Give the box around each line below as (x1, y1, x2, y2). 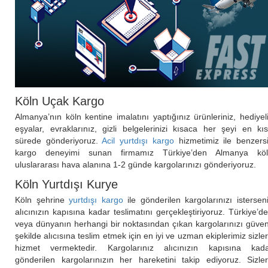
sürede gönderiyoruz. (15, 136, 102, 146)
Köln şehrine (15, 195, 69, 205)
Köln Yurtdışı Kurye (15, 178, 118, 191)
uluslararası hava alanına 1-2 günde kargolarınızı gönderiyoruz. (15, 160, 256, 170)
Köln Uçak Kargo (15, 95, 104, 108)
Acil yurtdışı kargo (102, 136, 174, 146)
